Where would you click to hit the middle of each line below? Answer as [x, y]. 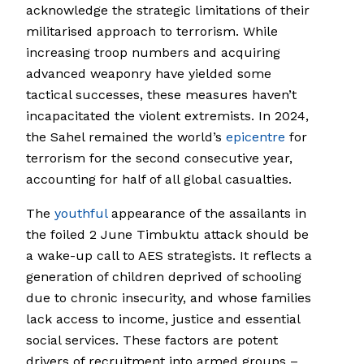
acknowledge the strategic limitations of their [168, 11]
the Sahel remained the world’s [126, 137]
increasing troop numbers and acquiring [153, 53]
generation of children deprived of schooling [164, 277]
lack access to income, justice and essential [163, 319]
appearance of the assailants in [207, 214]
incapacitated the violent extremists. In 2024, [167, 116]
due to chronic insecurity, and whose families [169, 298]
